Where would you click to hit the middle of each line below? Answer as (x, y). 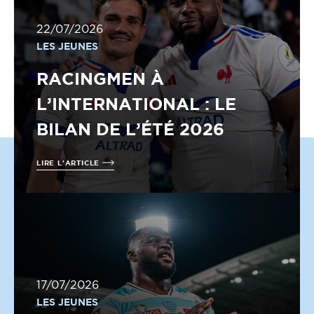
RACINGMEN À (100, 78)
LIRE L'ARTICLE (69, 163)
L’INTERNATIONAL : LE (136, 104)
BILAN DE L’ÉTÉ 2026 (130, 129)
